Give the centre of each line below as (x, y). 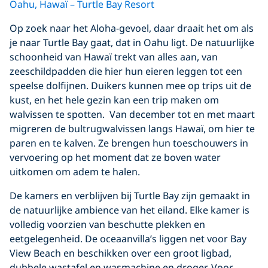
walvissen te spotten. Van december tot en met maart (132, 115)
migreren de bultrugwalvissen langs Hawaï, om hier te (132, 129)
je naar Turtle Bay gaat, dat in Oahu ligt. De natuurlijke (132, 43)
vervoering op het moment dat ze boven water (115, 158)
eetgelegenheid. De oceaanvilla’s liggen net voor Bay (128, 239)
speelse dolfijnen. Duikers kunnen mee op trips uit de (130, 86)
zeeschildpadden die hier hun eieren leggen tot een (126, 71)
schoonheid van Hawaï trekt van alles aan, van (114, 57)
